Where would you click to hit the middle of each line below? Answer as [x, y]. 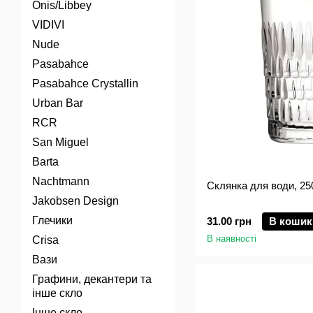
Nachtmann [61, 181]
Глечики [52, 220]
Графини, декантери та [92, 279]
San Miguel [60, 142]
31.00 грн [229, 221]
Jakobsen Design [75, 201]
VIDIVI [48, 25]
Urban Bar [58, 103]
